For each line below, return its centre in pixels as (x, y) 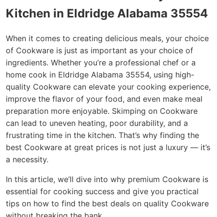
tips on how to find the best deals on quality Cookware (107, 203)
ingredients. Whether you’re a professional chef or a (101, 62)
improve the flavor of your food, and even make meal (104, 99)
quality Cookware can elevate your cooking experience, (108, 86)
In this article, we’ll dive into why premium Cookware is (107, 179)
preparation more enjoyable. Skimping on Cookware (102, 111)
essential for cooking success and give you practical (102, 191)
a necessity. (27, 159)
